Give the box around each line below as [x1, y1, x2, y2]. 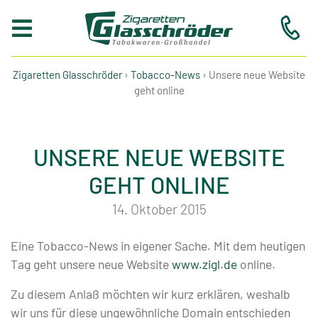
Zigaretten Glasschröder [13, 67, 122, 81]
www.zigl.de [172, 256, 237, 272]
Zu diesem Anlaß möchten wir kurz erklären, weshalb [11, 285, 290, 302]
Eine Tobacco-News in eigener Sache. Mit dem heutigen [11, 237, 305, 253]
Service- [11, 246, 96, 273]
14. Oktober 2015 [111, 200, 207, 217]
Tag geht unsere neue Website [11, 256, 172, 272]
